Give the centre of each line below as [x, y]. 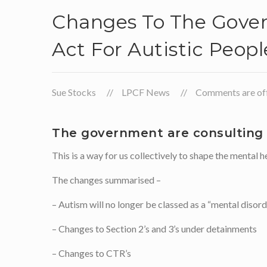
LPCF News [146, 92]
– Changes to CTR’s [91, 253]
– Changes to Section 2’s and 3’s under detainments [154, 229]
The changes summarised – [106, 180]
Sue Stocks [74, 92]
